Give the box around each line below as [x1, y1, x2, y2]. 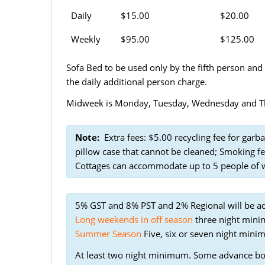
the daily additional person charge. [66, 76, 207, 88]
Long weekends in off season [75, 214, 193, 226]
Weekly [71, 33, 101, 46]
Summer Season [75, 228, 141, 240]
